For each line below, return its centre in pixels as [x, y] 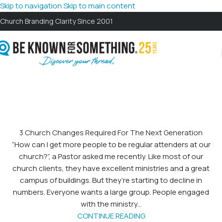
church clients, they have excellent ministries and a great [111, 168]
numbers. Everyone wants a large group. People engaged [111, 192]
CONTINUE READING [111, 216]
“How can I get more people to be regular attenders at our [111, 144]
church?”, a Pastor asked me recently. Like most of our [111, 156]
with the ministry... [111, 204]
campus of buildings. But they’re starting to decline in [111, 180]
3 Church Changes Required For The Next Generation [111, 133]
